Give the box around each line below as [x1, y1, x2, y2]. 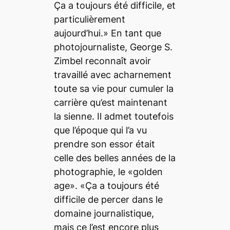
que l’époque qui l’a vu [53, 125, 147, 136]
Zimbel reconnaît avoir [53, 55, 151, 67]
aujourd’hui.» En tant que [53, 28, 161, 39]
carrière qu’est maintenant [53, 97, 167, 108]
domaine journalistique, [53, 208, 154, 219]
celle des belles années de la [53, 152, 176, 164]
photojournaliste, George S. [53, 42, 172, 53]
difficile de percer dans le [53, 194, 163, 205]
